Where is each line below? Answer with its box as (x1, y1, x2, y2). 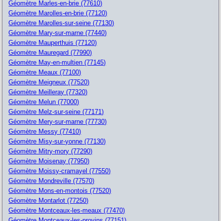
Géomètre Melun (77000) (8, 98, 79, 106)
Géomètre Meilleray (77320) (8, 88, 88, 96)
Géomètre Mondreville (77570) (8, 177, 95, 184)
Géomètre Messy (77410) (8, 127, 81, 135)
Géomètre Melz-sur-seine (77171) (8, 108, 104, 115)
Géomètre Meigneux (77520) (8, 78, 90, 86)
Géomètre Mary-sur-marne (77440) (8, 29, 107, 37)
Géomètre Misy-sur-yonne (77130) (8, 137, 106, 145)
